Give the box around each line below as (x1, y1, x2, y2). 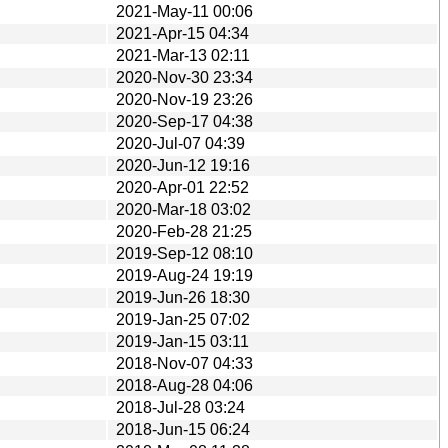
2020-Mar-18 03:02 (116, 200, 251, 218)
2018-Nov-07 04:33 (116, 354, 253, 372)
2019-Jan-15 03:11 (116, 332, 249, 350)
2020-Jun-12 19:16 (116, 156, 250, 174)
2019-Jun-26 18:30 (116, 288, 250, 306)
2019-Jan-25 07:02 (116, 310, 250, 328)
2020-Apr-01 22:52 (116, 178, 249, 196)
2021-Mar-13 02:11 (116, 46, 250, 64)
